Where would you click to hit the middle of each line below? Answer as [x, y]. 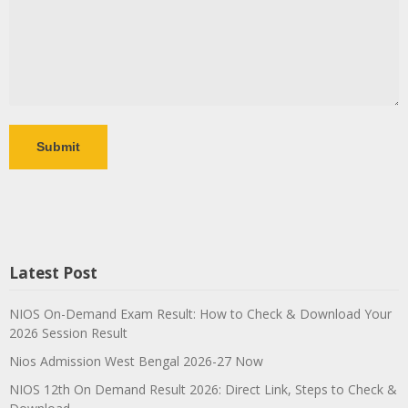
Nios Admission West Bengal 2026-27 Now [136, 361]
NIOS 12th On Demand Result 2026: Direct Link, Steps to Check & [203, 389]
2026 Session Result [68, 333]
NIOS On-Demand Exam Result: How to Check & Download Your [200, 314]
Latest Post [53, 273]
